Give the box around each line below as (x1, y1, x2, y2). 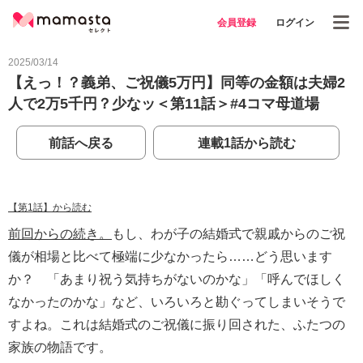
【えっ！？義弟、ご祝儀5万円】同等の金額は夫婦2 (8, 75, 345, 91)
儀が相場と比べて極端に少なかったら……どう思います (8, 250, 332, 263)
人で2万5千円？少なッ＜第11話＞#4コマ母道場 (8, 96, 319, 112)
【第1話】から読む (8, 202, 92, 213)
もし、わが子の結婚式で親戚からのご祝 (112, 227, 345, 241)
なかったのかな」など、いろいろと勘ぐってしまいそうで (8, 295, 345, 309)
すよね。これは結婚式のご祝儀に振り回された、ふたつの (8, 318, 345, 331)
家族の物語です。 (8, 340, 112, 354)
